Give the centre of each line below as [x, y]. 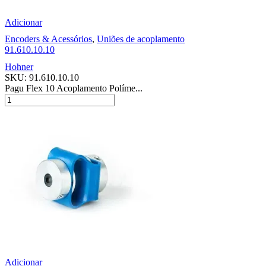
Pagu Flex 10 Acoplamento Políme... [74, 88]
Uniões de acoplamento [141, 39]
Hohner [19, 67]
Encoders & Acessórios [48, 39]
